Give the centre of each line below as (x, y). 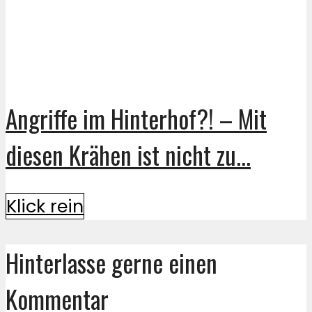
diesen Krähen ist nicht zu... (128, 154)
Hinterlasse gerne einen (111, 263)
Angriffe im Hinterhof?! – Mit (136, 118)
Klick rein (45, 206)
